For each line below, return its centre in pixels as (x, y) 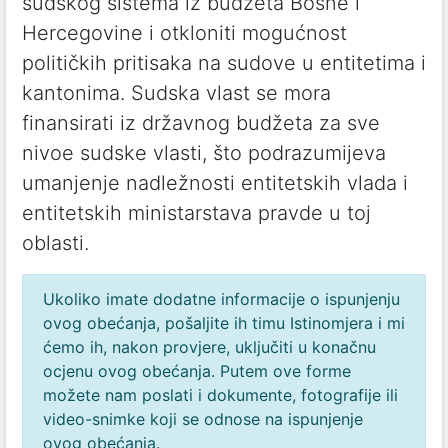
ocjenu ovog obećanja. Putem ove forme (197, 371)
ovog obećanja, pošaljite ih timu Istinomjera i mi (224, 323)
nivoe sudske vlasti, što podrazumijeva (204, 153)
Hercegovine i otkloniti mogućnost (184, 33)
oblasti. (55, 243)
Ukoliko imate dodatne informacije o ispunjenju (221, 299)
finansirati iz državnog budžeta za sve (201, 123)
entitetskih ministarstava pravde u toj (196, 213)
